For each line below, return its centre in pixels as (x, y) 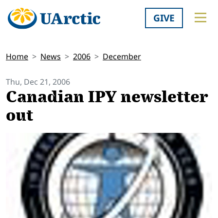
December (122, 57)
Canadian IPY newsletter (107, 97)
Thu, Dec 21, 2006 (38, 82)
